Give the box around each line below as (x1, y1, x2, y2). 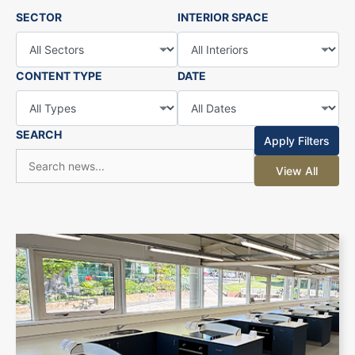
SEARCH (16, 128, 62, 142)
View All (276, 164, 318, 178)
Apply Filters (264, 134, 330, 148)
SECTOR (16, 10, 62, 25)
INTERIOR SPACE (177, 10, 269, 25)
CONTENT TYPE (16, 69, 102, 83)
